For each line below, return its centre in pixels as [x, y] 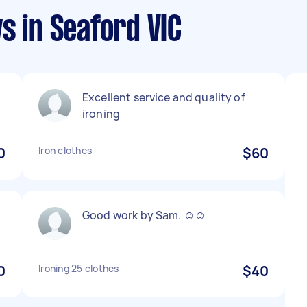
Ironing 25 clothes [79, 268]
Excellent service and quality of [164, 97]
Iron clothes [65, 150]
